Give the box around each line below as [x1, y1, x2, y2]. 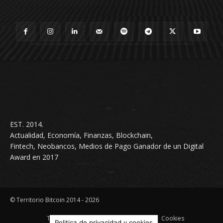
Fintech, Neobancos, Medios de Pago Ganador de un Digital [10, 141, 204, 151]
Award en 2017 [10, 152, 58, 162]
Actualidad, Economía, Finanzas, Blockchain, [10, 130, 153, 140]
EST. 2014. [10, 119, 43, 129]
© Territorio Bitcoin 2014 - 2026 [10, 195, 99, 204]
